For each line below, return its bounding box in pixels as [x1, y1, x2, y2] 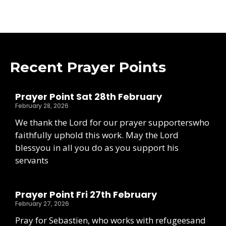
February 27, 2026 [15, 199, 69, 208]
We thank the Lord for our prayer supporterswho [15, 117, 209, 129]
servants [15, 154, 48, 166]
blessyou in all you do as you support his [15, 142, 179, 154]
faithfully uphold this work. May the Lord [15, 129, 179, 141]
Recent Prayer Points [10, 59, 166, 76]
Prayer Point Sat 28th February [15, 90, 162, 103]
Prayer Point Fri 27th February [15, 188, 157, 201]
